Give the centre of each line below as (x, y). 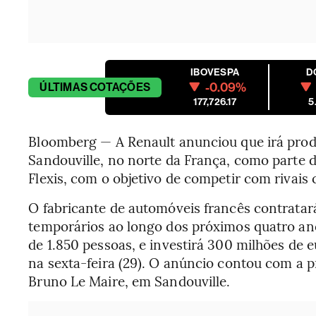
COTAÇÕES (120, 87)
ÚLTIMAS (63, 87)
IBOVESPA (215, 72)
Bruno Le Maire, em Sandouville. (129, 280)
